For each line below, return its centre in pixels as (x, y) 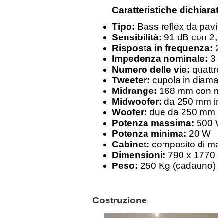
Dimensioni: (139, 155)
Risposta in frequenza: (162, 48)
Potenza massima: (154, 123)
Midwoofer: (137, 101)
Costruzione (120, 200)
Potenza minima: (150, 133)
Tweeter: (132, 80)
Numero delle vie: (151, 69)
